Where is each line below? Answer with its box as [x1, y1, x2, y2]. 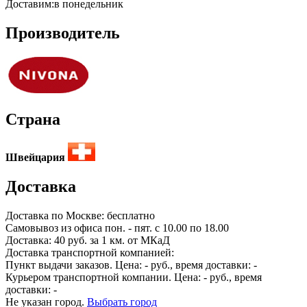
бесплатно [107, 209, 155, 221]
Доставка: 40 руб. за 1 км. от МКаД [5, 234, 170, 246]
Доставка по [5, 209, 66, 221]
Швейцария [5, 151, 65, 163]
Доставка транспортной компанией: [5, 246, 174, 258]
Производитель [5, 24, 120, 42]
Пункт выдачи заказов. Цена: [5, 258, 145, 271]
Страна [5, 110, 60, 129]
